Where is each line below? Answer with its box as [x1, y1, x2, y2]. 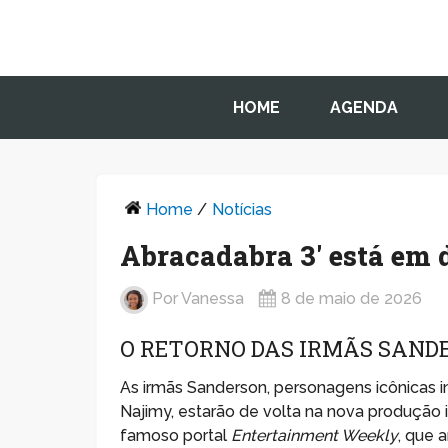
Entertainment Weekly [231, 425, 399, 445]
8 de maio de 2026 [281, 289, 423, 309]
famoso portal [120, 425, 232, 445]
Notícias [212, 199, 273, 219]
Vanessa [181, 289, 245, 309]
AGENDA [329, 97, 398, 117]
